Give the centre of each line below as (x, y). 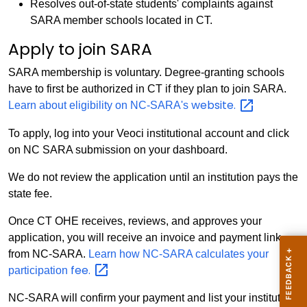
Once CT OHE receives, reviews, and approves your (135, 221)
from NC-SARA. (48, 254)
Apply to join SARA (80, 49)
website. (215, 105)
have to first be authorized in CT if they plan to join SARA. (147, 89)
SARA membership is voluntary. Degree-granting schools (146, 72)
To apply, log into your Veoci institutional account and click (149, 133)
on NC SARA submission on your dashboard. (118, 149)
